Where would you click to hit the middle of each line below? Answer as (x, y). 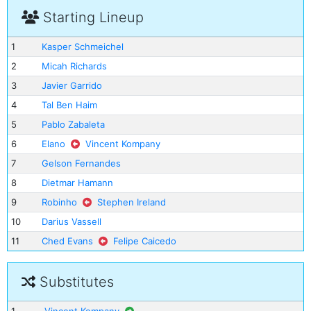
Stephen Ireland (131, 202)
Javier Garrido (72, 85)
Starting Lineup (91, 17)
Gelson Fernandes (81, 163)
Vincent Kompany (123, 144)
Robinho (59, 202)
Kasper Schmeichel (82, 47)
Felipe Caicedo (144, 241)
